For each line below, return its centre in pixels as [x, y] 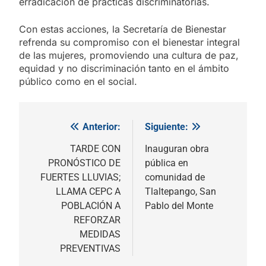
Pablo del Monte [179, 206]
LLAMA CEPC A [88, 192]
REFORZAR [97, 220]
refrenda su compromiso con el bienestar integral [129, 42]
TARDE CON [95, 149]
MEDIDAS [100, 235]
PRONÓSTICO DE [84, 163]
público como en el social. [78, 82]
